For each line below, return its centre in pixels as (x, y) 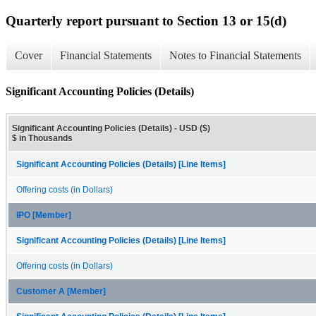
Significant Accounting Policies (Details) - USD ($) (111, 128)
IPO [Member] (44, 215)
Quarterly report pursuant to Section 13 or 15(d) (146, 20)
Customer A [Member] (61, 291)
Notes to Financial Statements (235, 56)
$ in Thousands (42, 138)
